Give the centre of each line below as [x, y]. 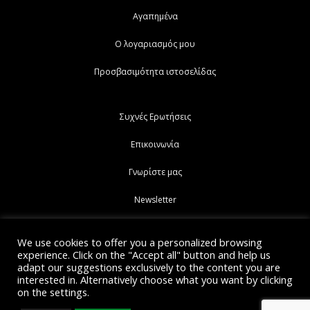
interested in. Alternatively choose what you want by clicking [155, 280]
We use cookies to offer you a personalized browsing [140, 242]
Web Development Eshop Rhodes [204, 282]
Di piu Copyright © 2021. [88, 282]
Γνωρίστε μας [155, 172]
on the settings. [53, 292]
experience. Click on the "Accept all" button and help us [144, 255]
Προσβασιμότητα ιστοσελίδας [155, 71]
